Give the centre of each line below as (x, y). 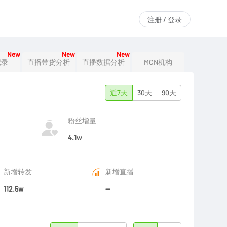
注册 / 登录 (165, 20)
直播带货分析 (49, 62)
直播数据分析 (103, 62)
